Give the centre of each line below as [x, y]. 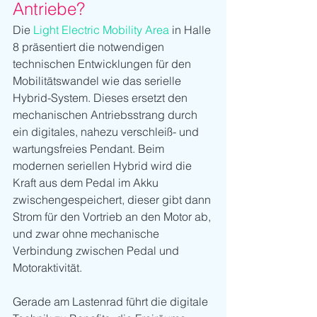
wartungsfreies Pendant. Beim [90, 148]
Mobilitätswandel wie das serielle [98, 80]
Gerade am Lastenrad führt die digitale [112, 301]
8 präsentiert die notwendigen [90, 46]
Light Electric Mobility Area [101, 29]
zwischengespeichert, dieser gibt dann [113, 199]
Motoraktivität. [47, 267]
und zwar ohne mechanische [87, 233]
